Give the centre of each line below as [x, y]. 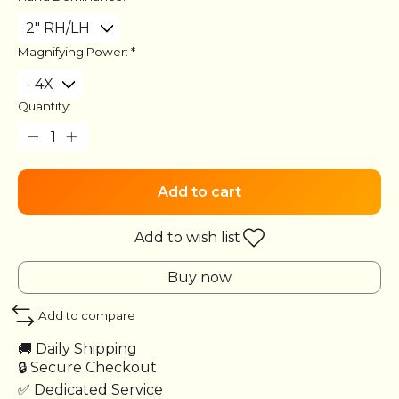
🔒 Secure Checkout [87, 368]
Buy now [199, 277]
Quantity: [45, 106]
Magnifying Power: [74, 52]
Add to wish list [187, 238]
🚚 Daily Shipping [77, 349]
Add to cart [199, 191]
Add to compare [86, 315]
